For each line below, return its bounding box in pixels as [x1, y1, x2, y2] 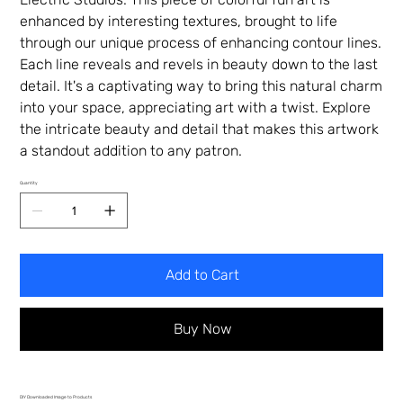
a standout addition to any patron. [20, 141, 243, 159]
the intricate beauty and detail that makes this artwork [20, 120, 380, 138]
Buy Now [173, 319, 232, 337]
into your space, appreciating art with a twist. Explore [20, 98, 372, 116]
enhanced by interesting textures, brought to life [20, 12, 338, 30]
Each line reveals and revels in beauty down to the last [20, 55, 379, 73]
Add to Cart [166, 265, 239, 283]
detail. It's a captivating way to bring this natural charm [20, 76, 383, 94]
